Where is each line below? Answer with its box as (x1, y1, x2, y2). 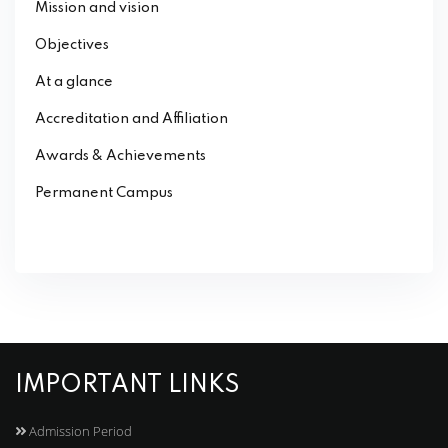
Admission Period (26, 422, 132, 441)
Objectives (35, 38, 109, 53)
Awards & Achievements (35, 149, 206, 164)
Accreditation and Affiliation (35, 112, 228, 127)
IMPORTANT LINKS (15, 373, 240, 399)
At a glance (35, 75, 113, 90)
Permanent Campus (35, 186, 173, 201)
